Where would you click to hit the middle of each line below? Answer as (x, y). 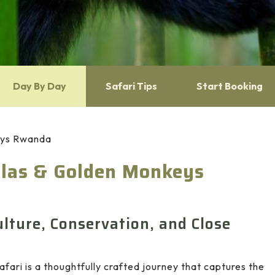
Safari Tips (131, 86)
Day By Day (39, 86)
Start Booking (229, 86)
